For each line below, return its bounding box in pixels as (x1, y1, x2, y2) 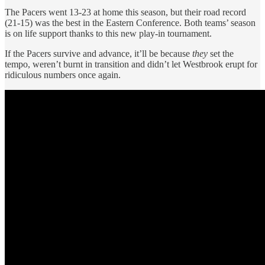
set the (208, 49, 234, 59)
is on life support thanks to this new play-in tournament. (5, 28, 212, 39)
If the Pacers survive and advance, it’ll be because (5, 49, 192, 59)
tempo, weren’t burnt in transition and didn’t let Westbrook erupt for (5, 59, 257, 70)
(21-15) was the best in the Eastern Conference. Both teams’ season (5, 18, 256, 28)
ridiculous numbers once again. (5, 70, 121, 80)
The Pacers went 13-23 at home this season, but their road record (5, 7, 246, 18)
